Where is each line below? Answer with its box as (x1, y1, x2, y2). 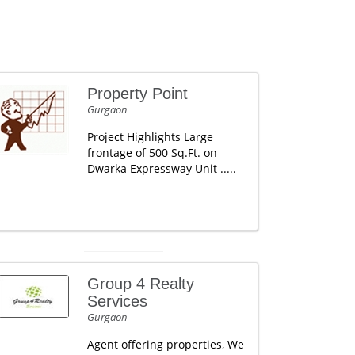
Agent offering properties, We (86, 337, 244, 352)
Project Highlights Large (86, 129, 213, 144)
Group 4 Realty (86, 275, 194, 292)
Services (86, 292, 147, 310)
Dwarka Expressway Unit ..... (86, 161, 236, 176)
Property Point (86, 85, 188, 102)
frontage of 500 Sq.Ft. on (86, 145, 217, 160)
